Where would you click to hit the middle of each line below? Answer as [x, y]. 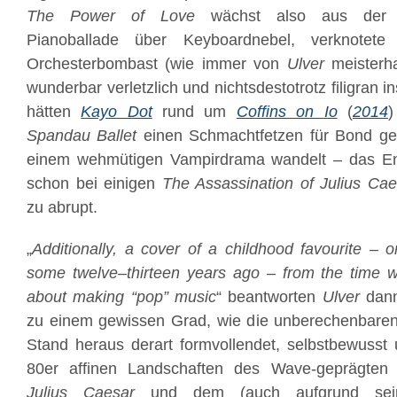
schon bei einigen [94, 183]
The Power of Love [111, 16]
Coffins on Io [287, 112]
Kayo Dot [117, 112]
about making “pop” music [121, 297]
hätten [54, 112]
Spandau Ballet [82, 136]
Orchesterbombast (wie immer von [157, 64]
